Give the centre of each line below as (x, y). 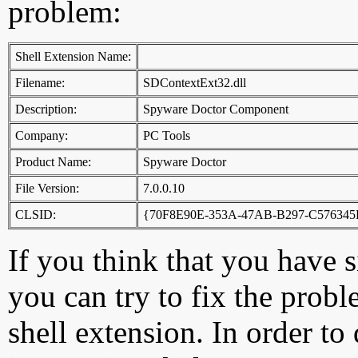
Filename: (40, 83)
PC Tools (167, 135)
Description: (46, 109)
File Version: (47, 188)
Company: (42, 135)
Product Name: (53, 162)
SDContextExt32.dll (195, 83)
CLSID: (36, 215)
